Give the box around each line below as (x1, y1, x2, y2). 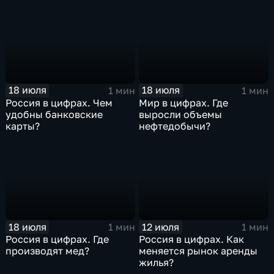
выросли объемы (139, 108, 223, 120)
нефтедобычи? (139, 119, 211, 132)
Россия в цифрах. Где (6, 233, 109, 246)
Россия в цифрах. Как (139, 233, 245, 246)
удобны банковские (6, 108, 103, 120)
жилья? (139, 256, 174, 269)
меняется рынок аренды (139, 245, 258, 257)
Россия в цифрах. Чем (6, 96, 113, 109)
